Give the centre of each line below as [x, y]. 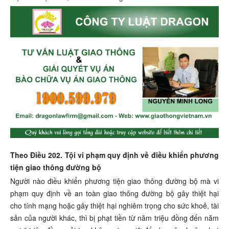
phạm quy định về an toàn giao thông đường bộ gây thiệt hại [114, 193]
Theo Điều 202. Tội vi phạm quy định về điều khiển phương [114, 155]
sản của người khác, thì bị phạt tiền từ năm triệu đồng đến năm [114, 218]
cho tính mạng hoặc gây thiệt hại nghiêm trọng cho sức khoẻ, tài [114, 206]
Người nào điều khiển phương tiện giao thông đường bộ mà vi [114, 181]
